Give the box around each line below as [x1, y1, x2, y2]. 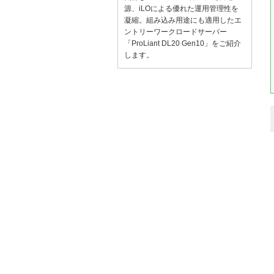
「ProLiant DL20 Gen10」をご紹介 [124, 39, 241, 48]
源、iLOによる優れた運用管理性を [124, 4, 239, 13]
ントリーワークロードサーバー [124, 27, 227, 36]
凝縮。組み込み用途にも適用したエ [124, 15, 242, 24]
